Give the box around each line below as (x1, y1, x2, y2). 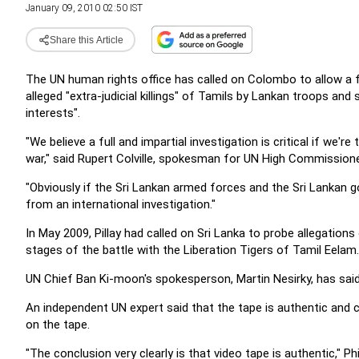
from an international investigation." (26, 197, 216, 212)
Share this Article (49, 34, 123, 46)
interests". (26, 106, 80, 120)
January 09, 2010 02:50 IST (26, 2, 143, 14)
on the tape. (26, 317, 90, 332)
